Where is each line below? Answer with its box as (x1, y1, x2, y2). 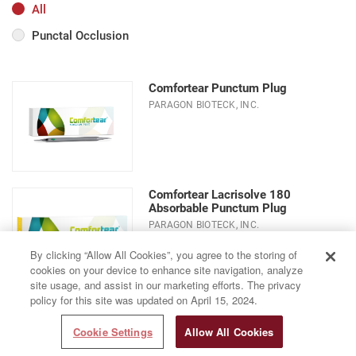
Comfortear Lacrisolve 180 (149, 185, 291, 202)
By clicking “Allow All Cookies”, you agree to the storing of (30, 247, 298, 262)
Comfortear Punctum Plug (149, 79, 287, 95)
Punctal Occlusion (32, 26, 129, 43)
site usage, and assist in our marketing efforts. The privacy (30, 277, 302, 292)
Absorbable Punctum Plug (149, 199, 287, 215)
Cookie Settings (72, 324, 153, 339)
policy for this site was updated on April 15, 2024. (30, 292, 258, 308)
